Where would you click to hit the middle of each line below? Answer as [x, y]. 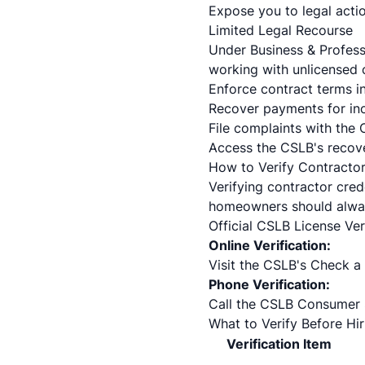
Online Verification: [270, 245]
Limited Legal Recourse [281, 30]
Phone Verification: [269, 284]
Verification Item [279, 344]
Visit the [236, 265]
